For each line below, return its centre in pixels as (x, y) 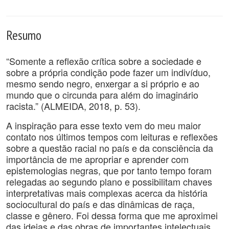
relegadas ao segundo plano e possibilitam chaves (109, 181)
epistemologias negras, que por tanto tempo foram (109, 170)
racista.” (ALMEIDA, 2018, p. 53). (73, 106)
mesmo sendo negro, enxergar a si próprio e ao (103, 83)
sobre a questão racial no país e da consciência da (110, 148)
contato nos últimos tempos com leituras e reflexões (112, 136)
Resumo (24, 35)
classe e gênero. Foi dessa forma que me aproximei (112, 215)
